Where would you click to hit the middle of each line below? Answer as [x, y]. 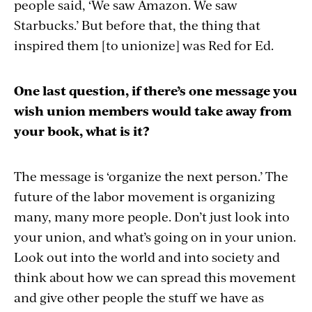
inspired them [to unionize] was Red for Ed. [144, 45]
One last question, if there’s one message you [156, 91]
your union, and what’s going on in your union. [155, 237]
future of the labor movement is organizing [145, 196]
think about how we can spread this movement [155, 277]
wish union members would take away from [153, 111]
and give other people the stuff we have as [139, 297]
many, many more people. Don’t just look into [152, 217]
